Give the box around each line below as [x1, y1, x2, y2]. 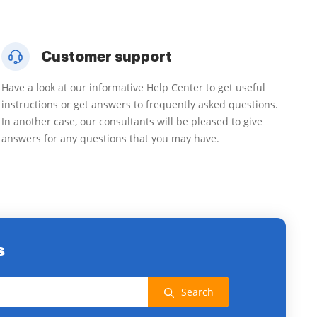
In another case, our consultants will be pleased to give [1, 115, 263, 128]
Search [180, 285, 214, 299]
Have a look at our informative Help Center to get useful [1, 81, 265, 94]
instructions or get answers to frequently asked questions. [1, 98, 278, 111]
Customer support [41, 50, 172, 64]
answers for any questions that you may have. [1, 132, 219, 145]
